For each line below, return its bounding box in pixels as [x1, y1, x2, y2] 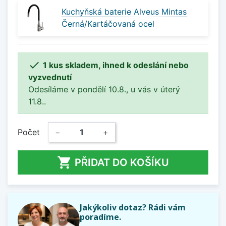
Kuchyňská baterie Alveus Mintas [62, 7, 187, 17]
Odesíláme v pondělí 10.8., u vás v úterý [28, 84, 180, 94]
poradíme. [79, 211, 121, 222]
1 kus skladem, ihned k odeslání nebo [43, 60, 189, 70]
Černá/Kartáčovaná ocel [62, 19, 154, 29]
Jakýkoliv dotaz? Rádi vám [79, 201, 186, 213]
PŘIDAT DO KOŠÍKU [75, 156, 169, 168]
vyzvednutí [28, 72, 72, 82]
